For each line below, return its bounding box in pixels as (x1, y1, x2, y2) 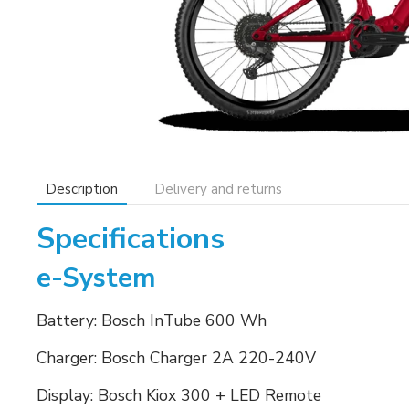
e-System (37, 259, 155, 296)
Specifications (37, 218, 225, 258)
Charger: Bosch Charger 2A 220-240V (37, 346, 316, 369)
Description (46, 179, 118, 198)
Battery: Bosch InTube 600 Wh (37, 309, 267, 331)
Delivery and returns (154, 179, 282, 198)
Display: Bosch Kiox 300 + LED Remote (37, 383, 321, 406)
